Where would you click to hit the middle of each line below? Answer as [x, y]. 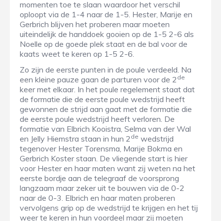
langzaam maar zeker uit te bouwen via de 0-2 [102, 188]
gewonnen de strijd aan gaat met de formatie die [106, 109]
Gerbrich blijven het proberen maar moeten [95, 24]
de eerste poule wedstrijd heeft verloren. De [97, 119]
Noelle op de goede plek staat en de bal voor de [104, 44]
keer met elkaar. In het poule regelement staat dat [107, 90]
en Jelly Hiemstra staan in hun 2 [75, 139]
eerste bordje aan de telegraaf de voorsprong [99, 178]
